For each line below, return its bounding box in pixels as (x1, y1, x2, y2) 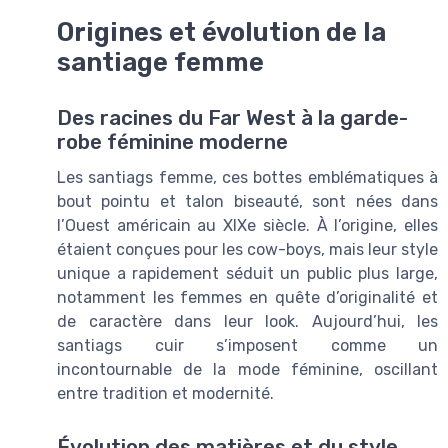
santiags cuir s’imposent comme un (57, 335, 438, 355)
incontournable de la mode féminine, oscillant (57, 359, 438, 379)
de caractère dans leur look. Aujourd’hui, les (57, 311, 438, 331)
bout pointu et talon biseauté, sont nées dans (57, 191, 438, 211)
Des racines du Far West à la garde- (57, 105, 408, 130)
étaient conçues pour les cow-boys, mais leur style (57, 239, 438, 259)
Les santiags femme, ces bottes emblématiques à (57, 167, 438, 187)
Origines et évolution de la (57, 16, 386, 47)
